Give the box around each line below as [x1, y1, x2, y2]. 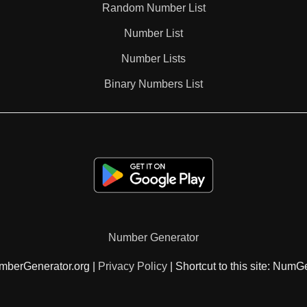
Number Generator [108, 232, 199, 244]
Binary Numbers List [104, 78, 203, 90]
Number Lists [121, 53, 186, 64]
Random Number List [101, 2, 206, 14]
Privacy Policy [97, 260, 167, 273]
